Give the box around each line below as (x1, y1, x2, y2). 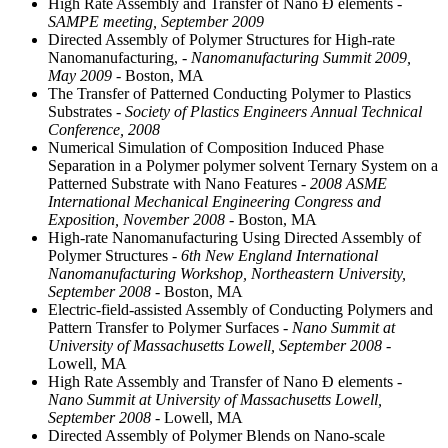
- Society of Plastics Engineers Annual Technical (112, 102, 422, 120)
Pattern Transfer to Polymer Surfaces (48, 318, 279, 336)
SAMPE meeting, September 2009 (48, 12, 264, 30)
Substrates (48, 102, 112, 120)
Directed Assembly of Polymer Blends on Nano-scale (48, 426, 385, 444)
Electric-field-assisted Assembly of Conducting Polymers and (48, 300, 433, 318)
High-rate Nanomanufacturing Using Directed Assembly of (48, 228, 421, 246)
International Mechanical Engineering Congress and (48, 192, 381, 210)
